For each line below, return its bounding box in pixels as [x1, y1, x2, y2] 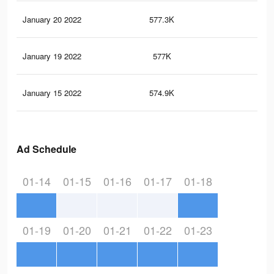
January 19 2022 [23, 50, 81, 62]
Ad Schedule [17, 142, 76, 157]
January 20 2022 [23, 13, 81, 26]
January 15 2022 [23, 87, 81, 99]
